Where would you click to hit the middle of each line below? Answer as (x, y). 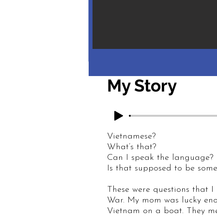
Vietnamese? (133, 136)
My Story (142, 85)
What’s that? (133, 147)
